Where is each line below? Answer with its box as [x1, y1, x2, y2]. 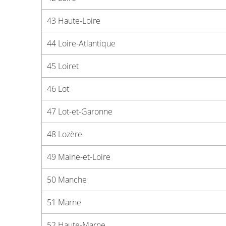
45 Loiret [47, 61, 79, 72]
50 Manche [47, 174, 87, 185]
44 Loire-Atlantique [47, 38, 116, 49]
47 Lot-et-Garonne [47, 106, 112, 117]
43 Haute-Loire [47, 15, 100, 26]
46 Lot [47, 83, 69, 94]
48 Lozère [47, 129, 82, 140]
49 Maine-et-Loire [47, 151, 110, 162]
